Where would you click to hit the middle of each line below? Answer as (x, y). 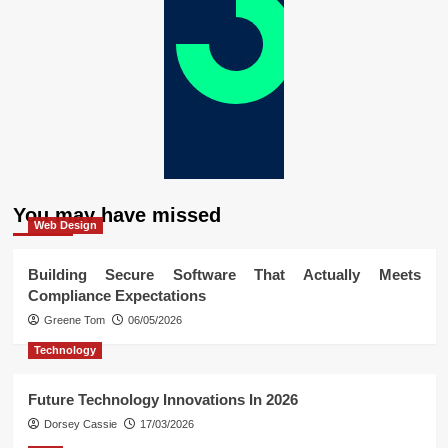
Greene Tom (74, 320)
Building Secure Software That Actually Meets (224, 275)
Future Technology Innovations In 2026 (162, 400)
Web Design (65, 225)
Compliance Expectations (116, 296)
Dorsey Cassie (80, 424)
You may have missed (116, 215)
